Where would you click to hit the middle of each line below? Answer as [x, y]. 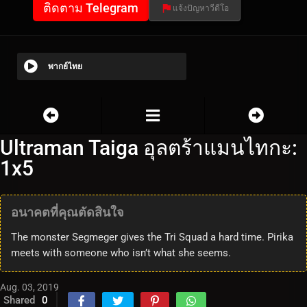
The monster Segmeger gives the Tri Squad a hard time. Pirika [152, 237]
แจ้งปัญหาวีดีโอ [201, 9]
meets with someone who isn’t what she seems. [121, 253]
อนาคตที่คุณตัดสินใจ [67, 212]
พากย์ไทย [65, 67]
